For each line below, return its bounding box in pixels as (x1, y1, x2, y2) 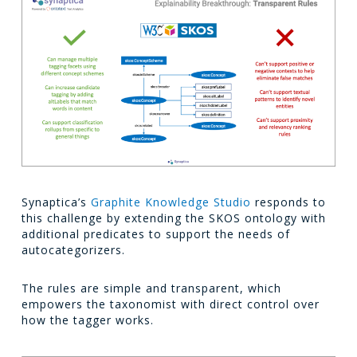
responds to (250, 194, 326, 210)
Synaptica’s (21, 194, 91, 210)
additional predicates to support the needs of (21, 226, 290, 242)
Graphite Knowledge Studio (90, 194, 251, 210)
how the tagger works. (21, 312, 154, 328)
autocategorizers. (21, 242, 125, 258)
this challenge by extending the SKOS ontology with (21, 210, 326, 226)
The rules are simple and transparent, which (21, 280, 281, 296)
